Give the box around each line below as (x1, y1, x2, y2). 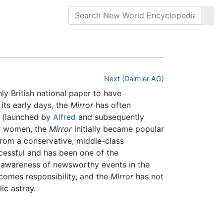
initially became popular (72, 124, 164, 134)
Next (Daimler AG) (104, 74, 164, 83)
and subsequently (76, 112, 144, 122)
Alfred (53, 112, 76, 122)
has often (93, 100, 131, 111)
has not (133, 171, 164, 182)
